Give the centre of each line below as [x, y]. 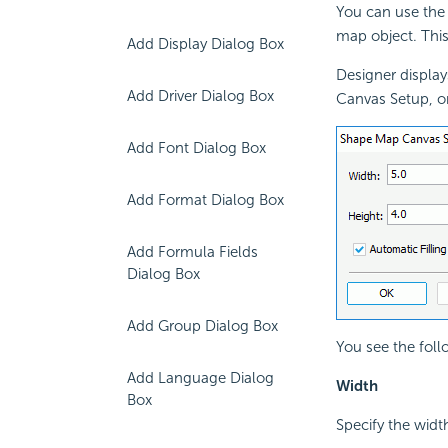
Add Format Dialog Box [205, 200]
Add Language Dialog [200, 378]
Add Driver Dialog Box [200, 96]
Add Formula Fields [192, 252]
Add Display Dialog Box [205, 44]
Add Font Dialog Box [196, 148]
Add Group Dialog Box [202, 326]
